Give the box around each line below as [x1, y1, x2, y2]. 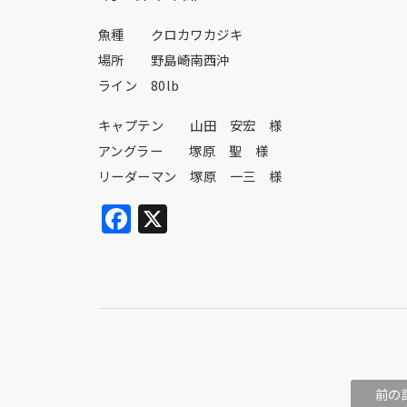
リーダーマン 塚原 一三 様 [97, 165, 283, 185]
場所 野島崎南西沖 [97, 49, 230, 69]
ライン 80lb [97, 74, 180, 94]
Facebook [130, 197, 268, 240]
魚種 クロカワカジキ [97, 24, 243, 44]
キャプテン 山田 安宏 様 [97, 114, 283, 134]
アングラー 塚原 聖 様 [97, 140, 269, 160]
